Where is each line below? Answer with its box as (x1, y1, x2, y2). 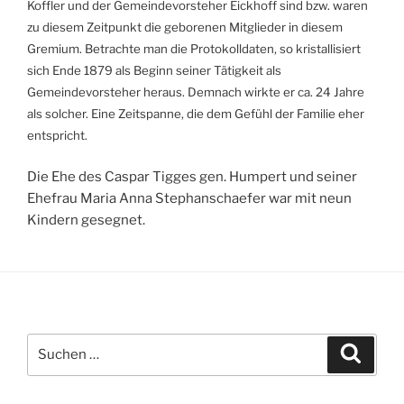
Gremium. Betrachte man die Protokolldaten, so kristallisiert (27, 41, 361, 56)
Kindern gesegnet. (27, 212, 145, 229)
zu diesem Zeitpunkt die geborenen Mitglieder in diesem (27, 19, 343, 34)
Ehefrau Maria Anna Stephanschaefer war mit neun (27, 190, 352, 207)
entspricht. (27, 127, 87, 142)
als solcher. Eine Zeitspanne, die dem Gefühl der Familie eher (27, 106, 364, 121)
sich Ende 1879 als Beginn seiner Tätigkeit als (27, 62, 281, 78)
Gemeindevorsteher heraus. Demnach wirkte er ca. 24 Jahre (27, 84, 364, 99)
